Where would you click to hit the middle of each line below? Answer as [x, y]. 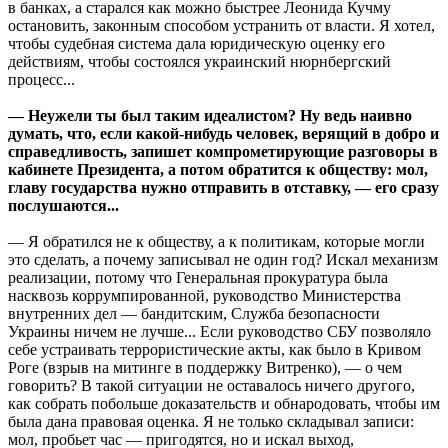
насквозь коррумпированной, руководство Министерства [204, 295]
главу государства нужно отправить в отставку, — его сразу [223, 187]
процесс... [41, 79]
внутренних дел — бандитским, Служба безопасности [194, 313]
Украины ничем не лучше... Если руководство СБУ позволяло [219, 331]
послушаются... [63, 205]
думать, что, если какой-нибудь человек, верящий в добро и [223, 133]
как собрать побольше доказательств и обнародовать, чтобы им [224, 403]
